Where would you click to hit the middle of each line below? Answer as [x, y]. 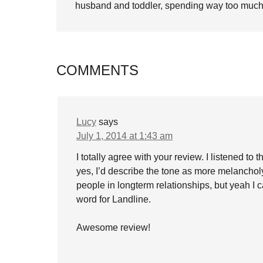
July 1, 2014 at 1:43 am [124, 136]
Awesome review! [113, 227]
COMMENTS [97, 70]
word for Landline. [114, 199]
